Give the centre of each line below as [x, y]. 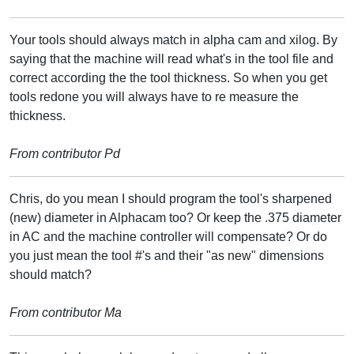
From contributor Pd [65, 153]
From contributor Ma [66, 312]
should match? [51, 274]
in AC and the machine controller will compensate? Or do [168, 236]
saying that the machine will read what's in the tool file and [171, 58]
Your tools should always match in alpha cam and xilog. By [173, 40]
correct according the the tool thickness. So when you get [168, 77]
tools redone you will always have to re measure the [154, 96]
